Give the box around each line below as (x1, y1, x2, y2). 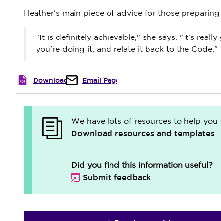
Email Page (82, 76, 120, 85)
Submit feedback (82, 172, 151, 183)
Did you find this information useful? (71, 162, 213, 169)
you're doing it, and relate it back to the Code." (36, 46, 218, 53)
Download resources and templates (71, 128, 215, 139)
